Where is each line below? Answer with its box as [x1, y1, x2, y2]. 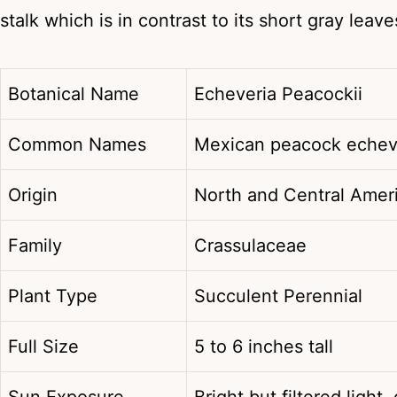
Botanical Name [8, 83, 139, 105]
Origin [8, 184, 58, 206]
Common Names [8, 134, 146, 156]
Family [8, 235, 62, 257]
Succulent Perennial [194, 285, 368, 307]
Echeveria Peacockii [194, 83, 362, 105]
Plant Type [8, 285, 97, 307]
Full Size [8, 336, 79, 358]
